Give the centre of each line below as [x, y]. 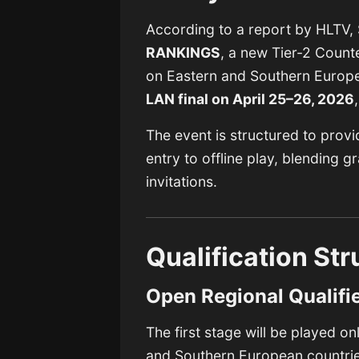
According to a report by [231, 30]
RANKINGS [184, 53]
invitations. [182, 182]
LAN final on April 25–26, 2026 [250, 99]
